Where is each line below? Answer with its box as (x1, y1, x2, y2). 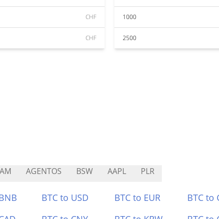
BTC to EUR (114, 192, 160, 203)
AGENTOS (26, 166, 62, 176)
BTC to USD (42, 192, 89, 203)
